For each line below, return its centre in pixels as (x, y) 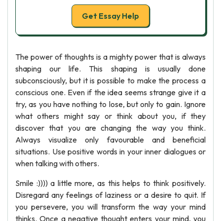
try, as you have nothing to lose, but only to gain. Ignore (110, 104)
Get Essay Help (110, 16)
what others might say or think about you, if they (110, 116)
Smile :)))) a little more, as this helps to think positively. (110, 183)
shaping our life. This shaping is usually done (110, 69)
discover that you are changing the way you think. (110, 128)
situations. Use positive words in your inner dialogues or (110, 151)
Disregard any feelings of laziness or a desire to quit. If (110, 195)
